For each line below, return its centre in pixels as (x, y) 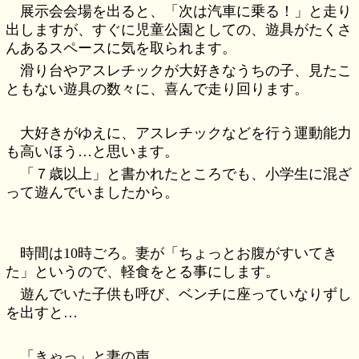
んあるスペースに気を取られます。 (121, 48)
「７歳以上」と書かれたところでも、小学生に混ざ (186, 174)
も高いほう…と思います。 (93, 151)
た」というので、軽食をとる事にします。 (143, 271)
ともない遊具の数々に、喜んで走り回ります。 (157, 89)
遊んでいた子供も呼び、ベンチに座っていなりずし (186, 294)
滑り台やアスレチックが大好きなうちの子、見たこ (186, 70)
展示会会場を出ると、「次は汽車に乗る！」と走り (186, 11)
